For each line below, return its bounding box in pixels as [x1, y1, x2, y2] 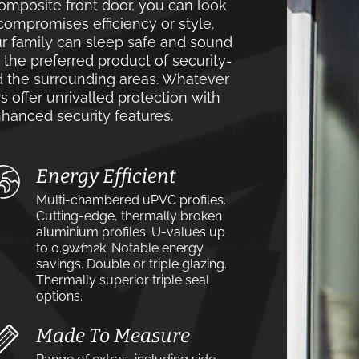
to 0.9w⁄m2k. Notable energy [36, 240, 204, 256]
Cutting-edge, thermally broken [36, 208, 222, 224]
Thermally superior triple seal [36, 272, 209, 288]
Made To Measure [36, 325, 190, 347]
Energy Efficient [36, 165, 176, 188]
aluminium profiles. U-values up [36, 224, 225, 240]
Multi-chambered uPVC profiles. [36, 192, 226, 208]
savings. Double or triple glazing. [36, 256, 227, 272]
